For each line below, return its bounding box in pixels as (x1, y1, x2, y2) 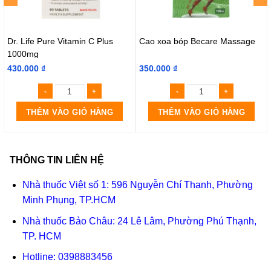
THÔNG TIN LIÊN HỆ (9, 155, 104, 166)
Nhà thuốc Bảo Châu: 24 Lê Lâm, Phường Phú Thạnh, (22, 215, 256, 226)
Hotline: (22, 252, 58, 263)
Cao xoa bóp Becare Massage (139, 36, 255, 47)
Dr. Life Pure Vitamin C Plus (7, 36, 113, 47)
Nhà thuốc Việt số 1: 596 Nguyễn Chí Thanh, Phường (22, 180, 253, 191)
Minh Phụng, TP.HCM (22, 195, 116, 206)
